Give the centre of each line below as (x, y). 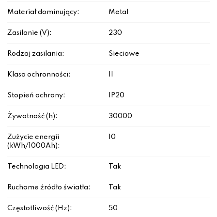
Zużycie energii (33, 137)
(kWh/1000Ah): (34, 146)
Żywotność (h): (32, 116)
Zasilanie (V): (30, 33)
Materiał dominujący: (43, 12)
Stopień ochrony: (36, 96)
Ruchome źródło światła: (49, 188)
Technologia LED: (37, 167)
